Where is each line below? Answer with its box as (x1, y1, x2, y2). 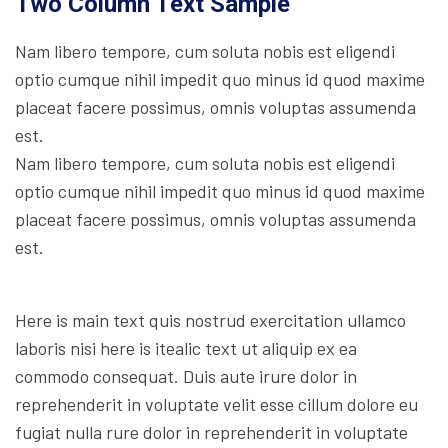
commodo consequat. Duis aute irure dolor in (15, 364, 357, 387)
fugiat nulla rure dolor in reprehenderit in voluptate (15, 420, 408, 443)
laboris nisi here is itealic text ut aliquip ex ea (15, 336, 357, 359)
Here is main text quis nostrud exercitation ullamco (15, 308, 406, 331)
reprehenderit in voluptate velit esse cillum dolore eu (15, 392, 418, 415)
